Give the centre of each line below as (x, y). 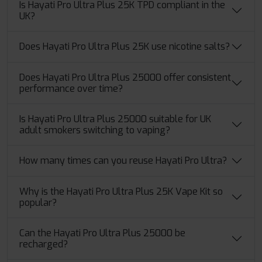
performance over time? (71, 88)
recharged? (44, 244)
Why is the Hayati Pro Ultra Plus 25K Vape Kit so (121, 191)
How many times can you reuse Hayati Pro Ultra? (123, 161)
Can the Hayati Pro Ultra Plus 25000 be (102, 233)
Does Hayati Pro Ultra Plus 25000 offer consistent (125, 77)
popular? (38, 202)
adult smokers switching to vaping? (95, 130)
